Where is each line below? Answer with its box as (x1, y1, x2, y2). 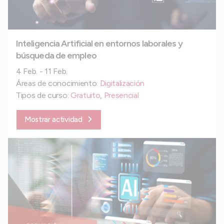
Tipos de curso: (16, 90, 70, 100)
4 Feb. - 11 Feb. (16, 66, 67, 76)
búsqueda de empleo (16, 49, 96, 61)
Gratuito (70, 90, 100, 100)
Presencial (103, 90, 139, 100)
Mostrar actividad (24, 114, 82, 124)
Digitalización (99, 78, 145, 88)
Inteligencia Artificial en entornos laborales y (16, 37, 182, 49)
